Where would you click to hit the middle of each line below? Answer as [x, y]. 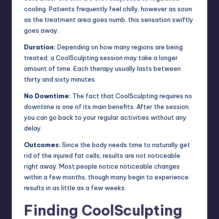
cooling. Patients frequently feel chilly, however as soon [108, 9]
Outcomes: [42, 144]
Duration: [40, 47]
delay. [33, 128]
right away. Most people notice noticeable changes [102, 166]
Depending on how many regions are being [119, 47]
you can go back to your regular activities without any [105, 117]
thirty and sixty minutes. [60, 79]
